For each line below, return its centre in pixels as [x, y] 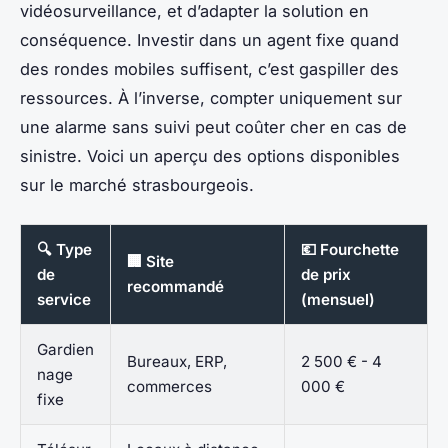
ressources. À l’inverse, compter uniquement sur [211, 97]
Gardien [65, 349]
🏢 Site [150, 261]
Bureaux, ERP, [177, 361]
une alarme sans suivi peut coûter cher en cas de [213, 126]
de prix [326, 274]
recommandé [175, 286]
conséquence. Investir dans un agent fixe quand [209, 39]
